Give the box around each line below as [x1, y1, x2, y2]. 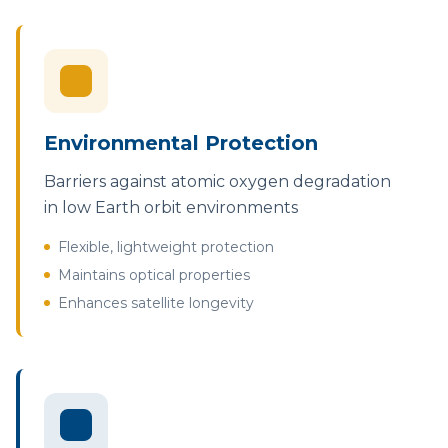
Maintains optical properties [58, 266, 250, 284]
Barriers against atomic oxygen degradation [44, 172, 391, 191]
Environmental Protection [44, 131, 318, 155]
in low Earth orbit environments [44, 198, 298, 217]
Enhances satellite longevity [58, 294, 254, 312]
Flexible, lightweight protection [58, 238, 274, 256]
